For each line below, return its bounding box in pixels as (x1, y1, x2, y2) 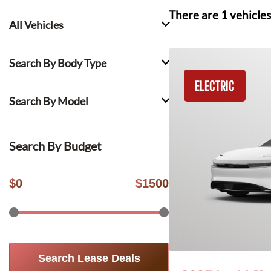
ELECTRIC (195, 78, 235, 93)
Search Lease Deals (38, 252, 140, 264)
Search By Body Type (9, 56, 106, 70)
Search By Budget (9, 139, 101, 153)
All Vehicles (9, 18, 64, 31)
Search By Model (9, 94, 88, 108)
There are (169, 8, 221, 22)
